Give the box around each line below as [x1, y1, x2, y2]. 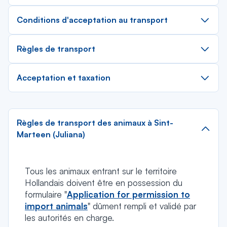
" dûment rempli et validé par [88, 201, 196, 211]
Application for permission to [67, 189, 190, 200]
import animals [25, 201, 88, 211]
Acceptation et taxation [17, 72, 110, 83]
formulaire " [25, 189, 67, 200]
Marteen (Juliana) [17, 129, 85, 139]
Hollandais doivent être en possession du [25, 177, 182, 188]
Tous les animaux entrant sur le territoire [25, 166, 177, 176]
